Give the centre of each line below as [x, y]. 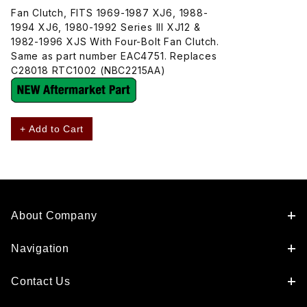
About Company [54, 216]
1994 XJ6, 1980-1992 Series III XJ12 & [106, 27]
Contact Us [41, 281]
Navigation [40, 248]
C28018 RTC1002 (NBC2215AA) [88, 70]
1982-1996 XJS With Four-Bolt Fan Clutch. [115, 41]
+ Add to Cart [52, 128]
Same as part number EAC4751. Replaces [114, 56]
